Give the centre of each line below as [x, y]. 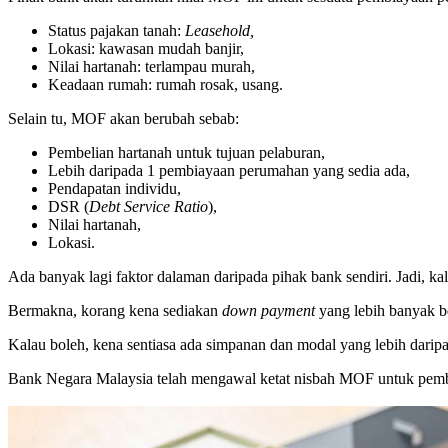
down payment [270, 310]
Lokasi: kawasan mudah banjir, [146, 48]
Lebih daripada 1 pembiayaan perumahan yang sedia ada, [229, 170]
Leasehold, [219, 30]
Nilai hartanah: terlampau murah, [151, 66]
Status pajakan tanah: [116, 30]
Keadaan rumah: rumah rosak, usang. [165, 84]
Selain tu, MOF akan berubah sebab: [123, 118]
